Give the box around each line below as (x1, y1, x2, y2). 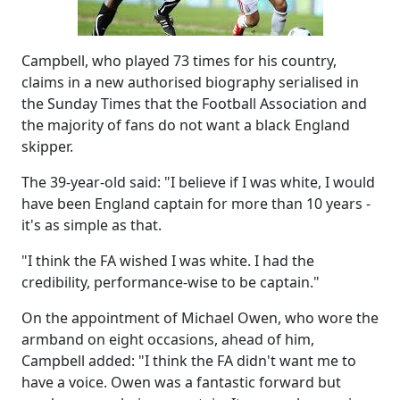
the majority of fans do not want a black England (21, 115, 350, 135)
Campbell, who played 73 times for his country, (21, 51, 337, 71)
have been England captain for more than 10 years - (21, 194, 371, 213)
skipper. (21, 137, 73, 156)
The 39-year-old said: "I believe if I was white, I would (21, 172, 375, 192)
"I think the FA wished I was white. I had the (21, 251, 314, 271)
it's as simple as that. (21, 215, 162, 235)
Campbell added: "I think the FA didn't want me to (21, 351, 356, 371)
